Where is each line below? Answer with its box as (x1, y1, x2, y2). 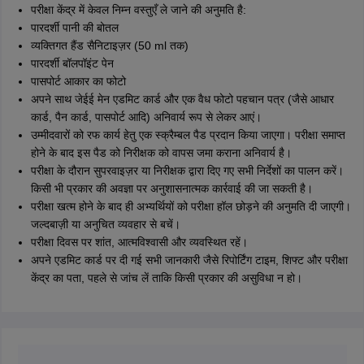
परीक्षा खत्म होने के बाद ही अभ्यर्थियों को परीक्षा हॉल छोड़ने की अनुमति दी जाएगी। (30, 200, 351, 214)
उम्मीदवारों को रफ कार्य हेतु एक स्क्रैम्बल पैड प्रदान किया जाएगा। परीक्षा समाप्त (30, 128, 345, 142)
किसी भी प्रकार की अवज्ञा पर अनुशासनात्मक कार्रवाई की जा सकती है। (30, 182, 313, 196)
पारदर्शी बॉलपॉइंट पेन (30, 57, 114, 71)
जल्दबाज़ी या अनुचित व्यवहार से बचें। (30, 218, 180, 232)
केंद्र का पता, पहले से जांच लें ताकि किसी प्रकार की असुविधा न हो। (30, 271, 302, 285)
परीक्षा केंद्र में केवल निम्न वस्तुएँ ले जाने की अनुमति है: (30, 3, 246, 17)
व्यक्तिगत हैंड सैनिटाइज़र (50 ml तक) (30, 39, 188, 53)
